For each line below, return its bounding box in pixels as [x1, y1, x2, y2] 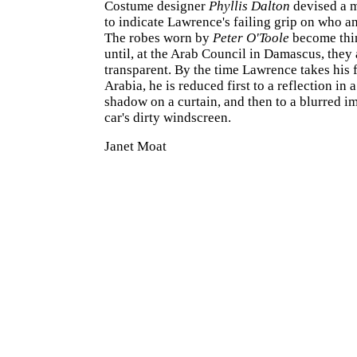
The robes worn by [104, 30, 213, 45]
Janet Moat [104, 139, 167, 154]
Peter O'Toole [213, 30, 289, 45]
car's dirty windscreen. [104, 110, 231, 125]
